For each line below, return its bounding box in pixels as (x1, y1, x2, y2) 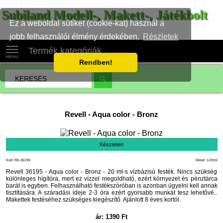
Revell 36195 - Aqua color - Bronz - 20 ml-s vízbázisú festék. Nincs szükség (5, 168, 218, 175)
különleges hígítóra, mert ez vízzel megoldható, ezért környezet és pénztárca (5, 175, 218, 182)
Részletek (143, 32, 179, 41)
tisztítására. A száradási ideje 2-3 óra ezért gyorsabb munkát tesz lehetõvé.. (5, 189, 218, 196)
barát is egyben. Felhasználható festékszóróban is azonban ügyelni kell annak (5, 182, 218, 189)
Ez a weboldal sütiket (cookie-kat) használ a (9, 19, 165, 28)
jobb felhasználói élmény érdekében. (9, 32, 142, 41)
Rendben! (79, 58, 112, 67)
